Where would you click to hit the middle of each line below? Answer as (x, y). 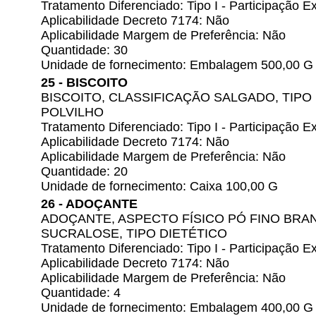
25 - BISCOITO (84, 83)
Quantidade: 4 (81, 293)
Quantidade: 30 (84, 50)
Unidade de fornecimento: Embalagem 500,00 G (177, 65)
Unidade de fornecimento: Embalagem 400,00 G (177, 308)
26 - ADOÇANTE (89, 204)
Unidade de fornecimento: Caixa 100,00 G (159, 186)
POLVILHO (72, 112)
